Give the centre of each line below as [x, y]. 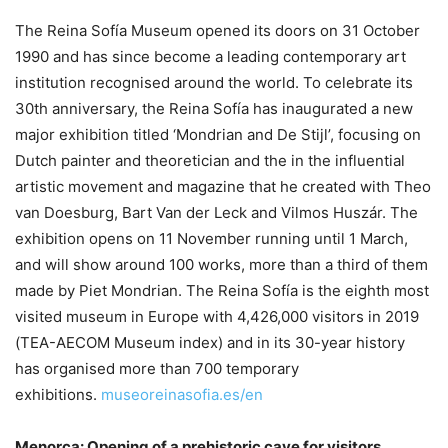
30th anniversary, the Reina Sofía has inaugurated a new [214, 108]
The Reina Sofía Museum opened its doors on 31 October [217, 30]
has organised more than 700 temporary [157, 368]
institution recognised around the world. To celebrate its [214, 82]
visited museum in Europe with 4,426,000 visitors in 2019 [217, 316]
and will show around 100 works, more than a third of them [221, 264]
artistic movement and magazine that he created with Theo [223, 186]
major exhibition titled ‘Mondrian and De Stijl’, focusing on [218, 134]
